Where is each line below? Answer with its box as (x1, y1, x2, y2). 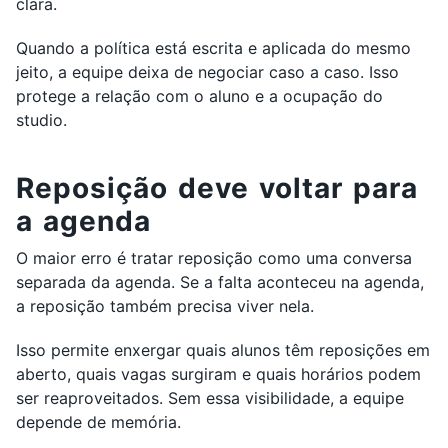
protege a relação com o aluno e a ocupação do (16, 86, 383, 106)
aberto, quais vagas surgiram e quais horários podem (16, 364, 421, 384)
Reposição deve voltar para (16, 171, 418, 205)
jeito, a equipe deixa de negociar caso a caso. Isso (16, 62, 399, 82)
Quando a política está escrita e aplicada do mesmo (16, 38, 411, 58)
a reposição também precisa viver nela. (16, 296, 314, 316)
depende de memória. (16, 412, 181, 432)
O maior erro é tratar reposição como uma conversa (16, 248, 412, 268)
